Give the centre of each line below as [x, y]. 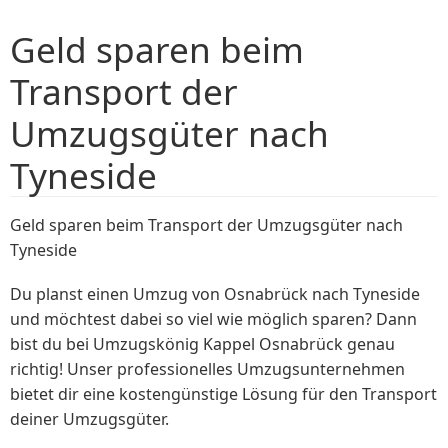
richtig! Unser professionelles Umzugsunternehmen [207, 369]
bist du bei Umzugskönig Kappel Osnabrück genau [202, 344]
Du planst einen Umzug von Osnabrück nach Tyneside [215, 294]
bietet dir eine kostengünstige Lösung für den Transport [223, 394]
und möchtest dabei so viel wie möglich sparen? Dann [213, 319]
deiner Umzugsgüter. [89, 419]
